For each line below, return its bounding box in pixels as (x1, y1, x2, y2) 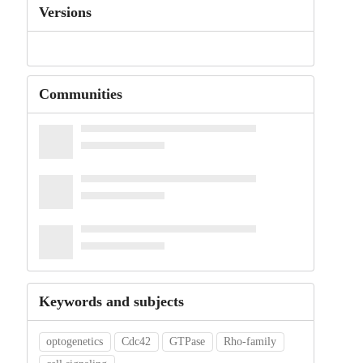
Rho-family (224, 335, 277, 348)
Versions (38, 4, 92, 20)
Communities (38, 86, 122, 103)
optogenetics (46, 335, 104, 348)
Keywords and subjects (38, 293, 184, 310)
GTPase (169, 335, 206, 348)
